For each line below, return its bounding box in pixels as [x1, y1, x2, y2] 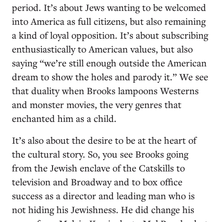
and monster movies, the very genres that [12, 98, 181, 111]
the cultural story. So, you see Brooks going [12, 148, 188, 160]
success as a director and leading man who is [12, 189, 195, 202]
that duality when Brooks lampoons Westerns [12, 84, 199, 97]
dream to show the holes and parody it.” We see [12, 70, 208, 83]
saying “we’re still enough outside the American [12, 56, 207, 69]
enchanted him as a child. [12, 112, 116, 124]
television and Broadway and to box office [12, 175, 182, 188]
